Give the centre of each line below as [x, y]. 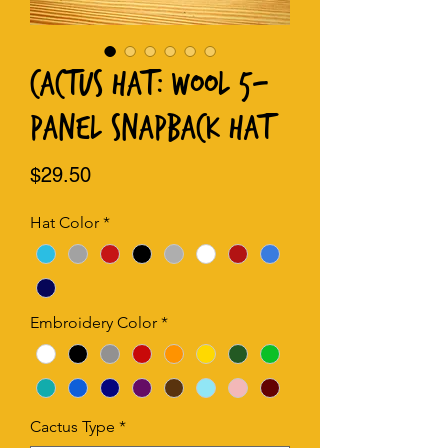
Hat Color [64, 223]
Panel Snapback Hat [151, 129]
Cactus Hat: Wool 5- [149, 85]
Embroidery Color [93, 323]
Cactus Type [72, 427]
